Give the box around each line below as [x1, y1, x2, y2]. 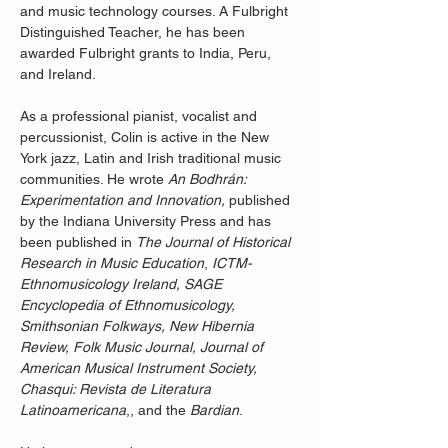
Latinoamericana [20, 402, 126, 418]
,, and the [126, 402, 190, 418]
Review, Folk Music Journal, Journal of [20, 339, 267, 355]
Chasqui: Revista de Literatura [20, 381, 215, 397]
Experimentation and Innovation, [20, 192, 225, 208]
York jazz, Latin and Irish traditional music [20, 150, 285, 166]
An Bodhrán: [168, 171, 250, 187]
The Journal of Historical [136, 234, 294, 250]
